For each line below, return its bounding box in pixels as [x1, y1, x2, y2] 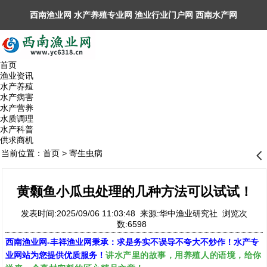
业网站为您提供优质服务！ [5, 250, 105, 260]
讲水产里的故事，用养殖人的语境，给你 [105, 250, 262, 260]
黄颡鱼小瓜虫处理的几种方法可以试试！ [17, 184, 253, 199]
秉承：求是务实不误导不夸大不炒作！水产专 [92, 237, 259, 247]
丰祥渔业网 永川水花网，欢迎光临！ [30, 40, 166, 49]
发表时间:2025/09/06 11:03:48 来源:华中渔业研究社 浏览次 [21, 209, 247, 218]
